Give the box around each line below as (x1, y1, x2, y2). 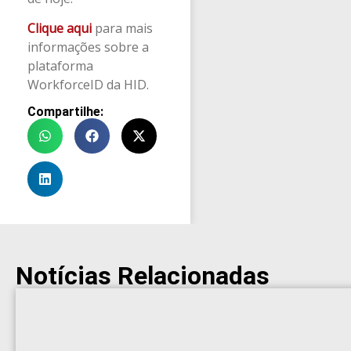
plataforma (27, 57, 93, 75)
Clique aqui (27, 20, 92, 38)
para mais (92, 20, 153, 38)
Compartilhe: (27, 103, 103, 119)
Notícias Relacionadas (16, 260, 270, 291)
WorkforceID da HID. (27, 76, 149, 94)
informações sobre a (27, 38, 149, 56)
